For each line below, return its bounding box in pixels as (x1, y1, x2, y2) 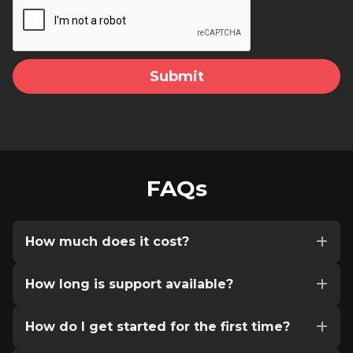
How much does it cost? (25, 234, 189, 249)
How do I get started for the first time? (25, 319, 290, 334)
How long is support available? (25, 277, 233, 292)
